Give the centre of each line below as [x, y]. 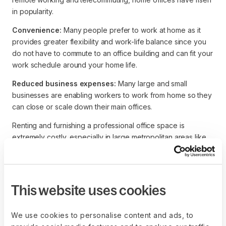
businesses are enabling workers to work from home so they [112, 95]
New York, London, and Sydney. [65, 149]
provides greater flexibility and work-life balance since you [109, 42]
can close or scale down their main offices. [82, 107]
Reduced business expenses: [64, 83]
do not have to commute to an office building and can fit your [112, 53]
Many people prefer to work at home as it [131, 30]
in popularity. [33, 11]
